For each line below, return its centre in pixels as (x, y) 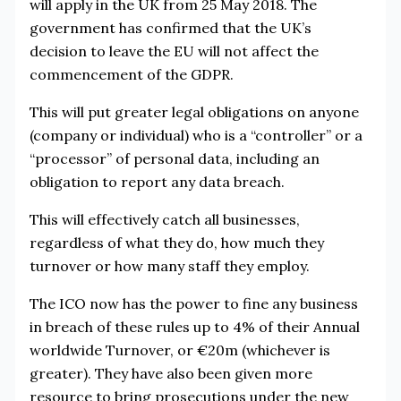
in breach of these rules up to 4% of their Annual (194, 326)
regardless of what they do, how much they (176, 242)
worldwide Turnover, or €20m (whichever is (179, 350)
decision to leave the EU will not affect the (174, 51)
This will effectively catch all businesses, (164, 219)
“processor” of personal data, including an (174, 158)
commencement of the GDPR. (131, 74)
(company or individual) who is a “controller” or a (196, 135)
